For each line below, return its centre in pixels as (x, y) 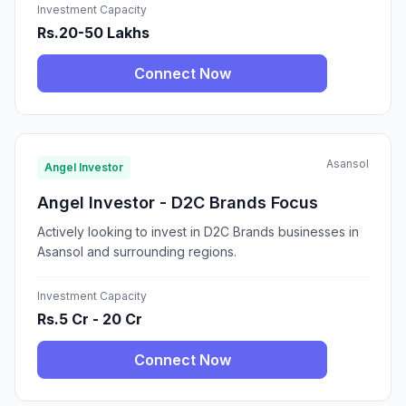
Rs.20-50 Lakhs (93, 33)
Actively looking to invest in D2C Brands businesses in (198, 232)
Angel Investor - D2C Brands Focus (178, 203)
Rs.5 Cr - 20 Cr (90, 319)
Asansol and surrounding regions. (137, 252)
